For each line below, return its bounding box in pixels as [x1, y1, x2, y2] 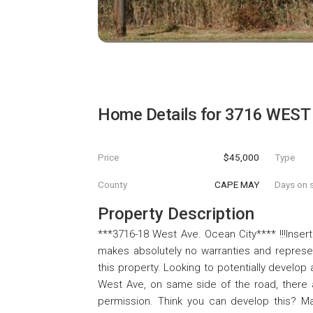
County [98, 179, 127, 191]
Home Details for [98, 105, 225, 124]
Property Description [98, 204, 254, 224]
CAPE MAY [214, 179, 259, 191]
